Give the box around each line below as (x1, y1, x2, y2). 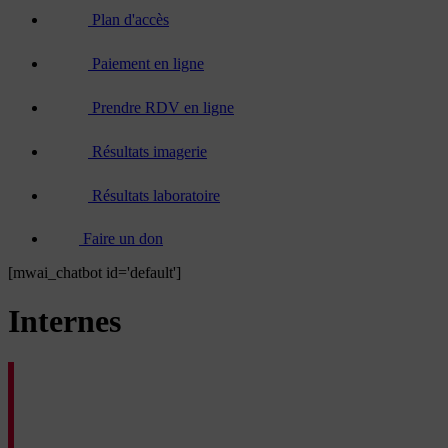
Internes (8, 303, 121, 340)
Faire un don (83, 230, 163, 247)
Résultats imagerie (92, 143, 207, 160)
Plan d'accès (92, 11, 169, 28)
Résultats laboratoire (92, 187, 220, 204)
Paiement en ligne (92, 55, 204, 72)
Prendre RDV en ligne (92, 99, 234, 116)
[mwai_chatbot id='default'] (8, 264, 181, 281)
